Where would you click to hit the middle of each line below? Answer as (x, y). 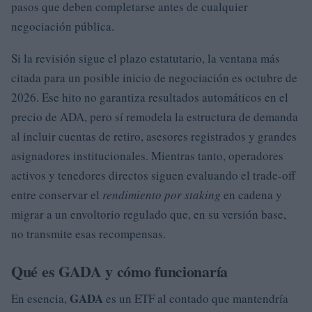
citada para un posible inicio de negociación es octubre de (154, 77)
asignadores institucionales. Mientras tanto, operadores (147, 155)
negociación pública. (63, 26)
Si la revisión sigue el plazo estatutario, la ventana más (146, 58)
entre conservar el (57, 194)
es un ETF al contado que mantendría (196, 298)
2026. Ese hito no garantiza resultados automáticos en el (150, 97)
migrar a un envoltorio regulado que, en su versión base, (149, 214)
